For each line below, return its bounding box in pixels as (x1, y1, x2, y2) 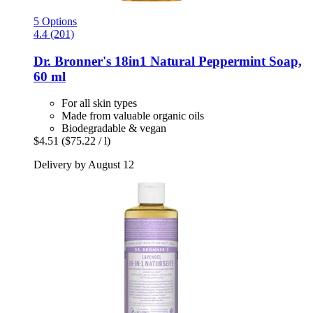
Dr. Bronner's (34, 53, 111, 68)
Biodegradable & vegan (61, 122, 166, 135)
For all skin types (61, 97, 137, 110)
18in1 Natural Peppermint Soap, (111, 53, 302, 68)
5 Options (34, 15, 77, 27)
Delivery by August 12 (34, 159, 134, 171)
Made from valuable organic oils (61, 110, 204, 122)
